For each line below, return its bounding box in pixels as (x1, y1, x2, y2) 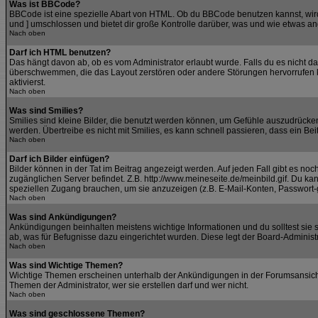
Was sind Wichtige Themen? (9, 261, 123, 270)
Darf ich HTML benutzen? (9, 48, 111, 57)
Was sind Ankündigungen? (9, 212, 116, 222)
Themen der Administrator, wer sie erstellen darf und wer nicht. (9, 280, 248, 290)
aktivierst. (9, 77, 45, 87)
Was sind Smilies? (9, 106, 83, 116)
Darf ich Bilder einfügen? (9, 154, 109, 164)
